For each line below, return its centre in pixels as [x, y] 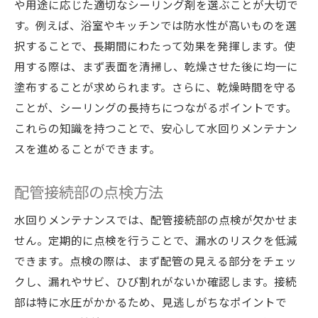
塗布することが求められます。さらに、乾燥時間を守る [155, 87]
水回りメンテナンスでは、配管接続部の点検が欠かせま [156, 219]
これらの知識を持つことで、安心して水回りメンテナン [156, 128]
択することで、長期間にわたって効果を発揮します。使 [155, 45]
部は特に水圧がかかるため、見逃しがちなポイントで [150, 302]
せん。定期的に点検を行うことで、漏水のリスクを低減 [156, 240]
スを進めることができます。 [87, 148]
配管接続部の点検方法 [89, 191]
